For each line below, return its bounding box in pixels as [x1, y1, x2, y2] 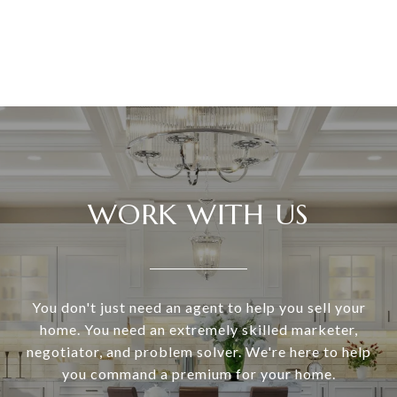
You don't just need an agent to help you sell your [31, 299, 366, 316]
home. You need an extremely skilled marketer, [39, 321, 358, 339]
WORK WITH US [88, 197, 309, 233]
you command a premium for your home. [61, 365, 336, 383]
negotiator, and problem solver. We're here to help [26, 343, 371, 361]
